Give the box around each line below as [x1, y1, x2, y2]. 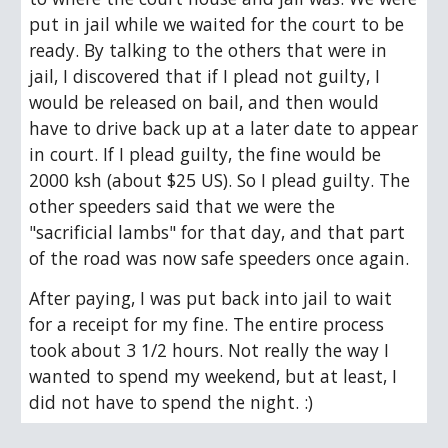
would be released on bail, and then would [29, 90, 380, 114]
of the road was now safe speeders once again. [29, 246, 415, 270]
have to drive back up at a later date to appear [29, 116, 419, 140]
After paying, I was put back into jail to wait [29, 286, 393, 310]
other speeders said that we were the [29, 194, 336, 218]
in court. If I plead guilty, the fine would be [29, 142, 382, 166]
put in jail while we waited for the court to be [29, 12, 405, 36]
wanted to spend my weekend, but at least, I [29, 364, 398, 388]
